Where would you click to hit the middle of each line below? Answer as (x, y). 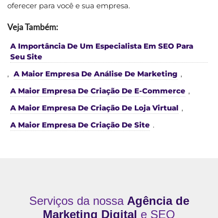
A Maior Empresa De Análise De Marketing (96, 73)
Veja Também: (33, 27)
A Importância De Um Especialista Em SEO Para (102, 46)
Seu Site (26, 56)
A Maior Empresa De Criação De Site (80, 125)
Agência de (158, 200)
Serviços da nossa (78, 200)
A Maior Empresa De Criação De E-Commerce (98, 91)
